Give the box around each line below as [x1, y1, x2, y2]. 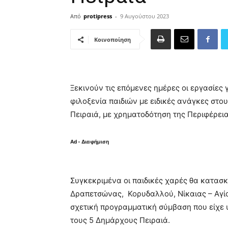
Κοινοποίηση [94, 36, 131, 43]
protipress [83, 12, 112, 20]
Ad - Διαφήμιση [70, 138, 109, 145]
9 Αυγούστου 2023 [120, 12, 169, 20]
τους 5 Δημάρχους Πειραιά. [70, 215, 170, 225]
